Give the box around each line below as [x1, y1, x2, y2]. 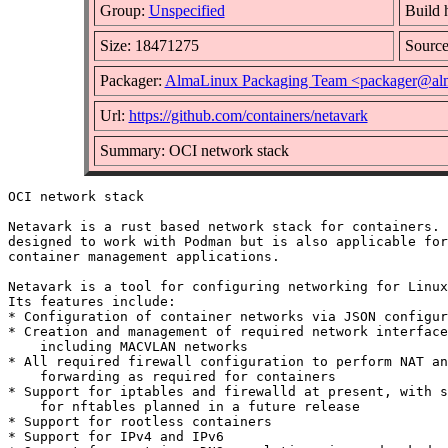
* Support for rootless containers [8, 413, 272, 429]
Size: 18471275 [99, 36, 199, 54]
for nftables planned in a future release [8, 398, 360, 414]
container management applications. [8, 248, 280, 264]
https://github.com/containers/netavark [128, 106, 368, 124]
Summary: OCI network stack [99, 141, 289, 159]
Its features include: [8, 293, 176, 309]
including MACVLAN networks [8, 338, 248, 354]
